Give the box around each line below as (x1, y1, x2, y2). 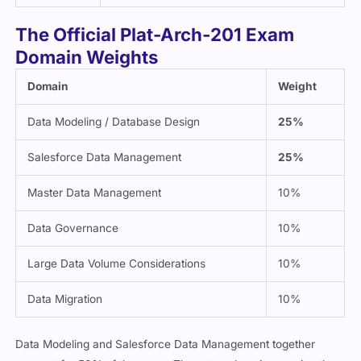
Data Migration (27, 293, 103, 306)
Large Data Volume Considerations (27, 257, 206, 271)
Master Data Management (27, 186, 162, 200)
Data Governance (27, 222, 119, 235)
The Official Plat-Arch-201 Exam (15, 23, 295, 46)
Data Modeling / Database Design (27, 115, 201, 129)
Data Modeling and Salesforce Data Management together (15, 337, 316, 351)
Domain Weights (15, 46, 159, 68)
